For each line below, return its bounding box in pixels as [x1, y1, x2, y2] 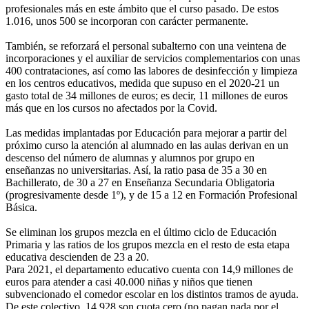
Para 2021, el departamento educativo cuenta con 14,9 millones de [6, 263, 293, 276]
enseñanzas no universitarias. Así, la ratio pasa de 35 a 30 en [6, 164, 267, 177]
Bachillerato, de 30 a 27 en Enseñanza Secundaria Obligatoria [6, 177, 275, 189]
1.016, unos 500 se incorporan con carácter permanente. [6, 15, 248, 28]
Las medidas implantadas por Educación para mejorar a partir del [6, 127, 287, 139]
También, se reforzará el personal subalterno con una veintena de [6, 40, 286, 52]
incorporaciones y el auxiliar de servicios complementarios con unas [6, 52, 300, 65]
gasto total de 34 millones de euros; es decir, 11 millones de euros [6, 90, 288, 102]
